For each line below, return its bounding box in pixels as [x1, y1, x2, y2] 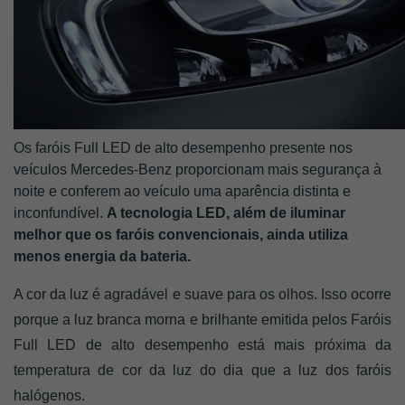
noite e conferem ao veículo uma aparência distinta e [14, 184, 351, 199]
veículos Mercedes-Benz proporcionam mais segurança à [14, 162, 381, 177]
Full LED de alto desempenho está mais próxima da [14, 337, 391, 353]
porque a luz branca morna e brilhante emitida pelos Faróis [14, 312, 391, 327]
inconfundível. [14, 205, 107, 221]
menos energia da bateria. [14, 249, 194, 264]
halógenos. [14, 388, 85, 403]
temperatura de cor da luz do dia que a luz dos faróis [14, 363, 391, 378]
